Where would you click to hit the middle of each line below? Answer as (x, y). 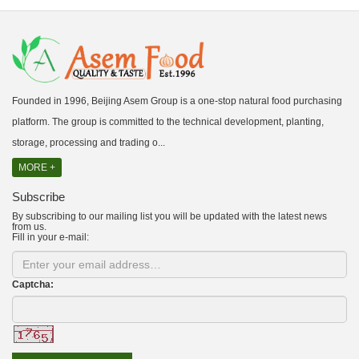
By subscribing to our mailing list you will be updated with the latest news (169, 216)
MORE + (37, 167)
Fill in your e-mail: (50, 237)
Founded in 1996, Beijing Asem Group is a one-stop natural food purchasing (177, 101)
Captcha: (33, 284)
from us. (29, 227)
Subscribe (38, 197)
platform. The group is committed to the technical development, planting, (168, 122)
